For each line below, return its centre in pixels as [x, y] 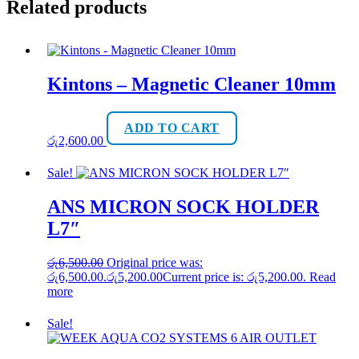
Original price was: [155, 263]
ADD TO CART [172, 128]
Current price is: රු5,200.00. [234, 277]
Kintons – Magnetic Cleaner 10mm [192, 85]
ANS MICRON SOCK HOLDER [183, 207]
